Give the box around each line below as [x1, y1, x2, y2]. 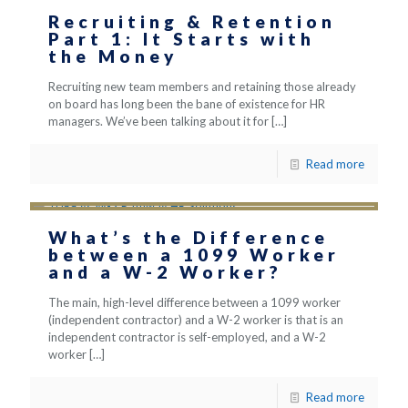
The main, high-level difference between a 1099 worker [48, 295, 341, 310]
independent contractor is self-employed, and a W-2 [48, 330, 326, 344]
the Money [48, 46, 178, 66]
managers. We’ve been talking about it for [48, 114, 269, 128]
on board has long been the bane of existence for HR [48, 97, 325, 111]
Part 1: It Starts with [48, 28, 315, 49]
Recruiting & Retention [48, 11, 336, 32]
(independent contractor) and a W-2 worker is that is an [48, 312, 343, 327]
